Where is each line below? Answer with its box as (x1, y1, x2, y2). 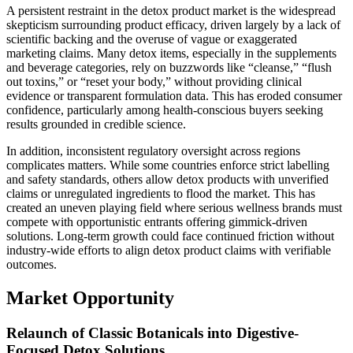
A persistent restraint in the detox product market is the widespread (6, 4, 336, 18)
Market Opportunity (6, 288, 174, 308)
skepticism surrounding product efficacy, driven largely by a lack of (6, 18, 340, 32)
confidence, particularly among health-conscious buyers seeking (6, 103, 323, 117)
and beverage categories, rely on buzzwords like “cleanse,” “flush (6, 61, 332, 75)
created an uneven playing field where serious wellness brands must (6, 201, 342, 215)
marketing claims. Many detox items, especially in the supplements (6, 46, 336, 61)
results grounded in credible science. (6, 117, 186, 132)
